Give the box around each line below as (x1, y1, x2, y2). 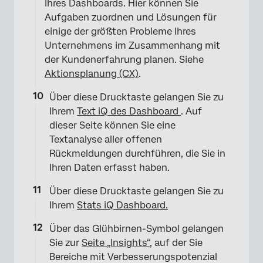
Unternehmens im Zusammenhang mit (45, 39, 220, 51)
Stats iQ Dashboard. (77, 199, 168, 211)
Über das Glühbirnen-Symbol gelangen (49, 222, 224, 234)
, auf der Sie (150, 237, 203, 248)
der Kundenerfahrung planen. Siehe (45, 53, 204, 65)
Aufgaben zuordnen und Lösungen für (45, 11, 217, 23)
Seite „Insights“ (82, 237, 150, 248)
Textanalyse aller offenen (49, 133, 162, 145)
